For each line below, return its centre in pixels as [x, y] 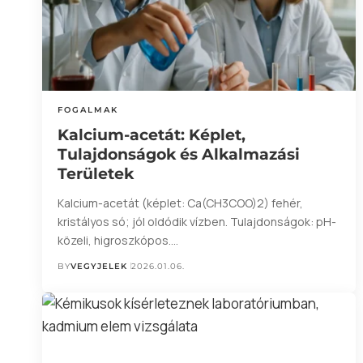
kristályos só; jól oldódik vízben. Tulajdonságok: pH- [197, 221]
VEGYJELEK [99, 266]
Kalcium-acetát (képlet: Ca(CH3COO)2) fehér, [181, 203]
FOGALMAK [88, 109]
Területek [96, 173]
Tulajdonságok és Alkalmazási [179, 154]
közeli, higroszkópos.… [118, 240]
